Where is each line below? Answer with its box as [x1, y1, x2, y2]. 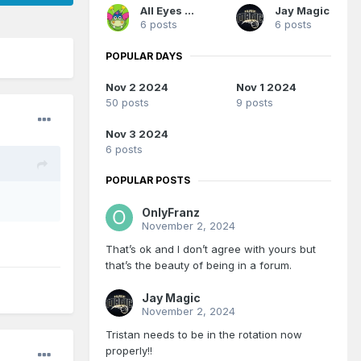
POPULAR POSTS [106, 174, 190, 187]
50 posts [106, 96, 149, 110]
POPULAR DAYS [106, 49, 182, 62]
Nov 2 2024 [106, 81, 168, 94]
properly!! [106, 344, 156, 358]
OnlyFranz [142, 205, 200, 220]
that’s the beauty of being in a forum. [106, 259, 295, 272]
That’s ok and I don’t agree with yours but [106, 243, 316, 256]
